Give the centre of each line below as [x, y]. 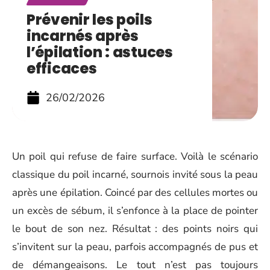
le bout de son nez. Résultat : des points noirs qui [135, 229]
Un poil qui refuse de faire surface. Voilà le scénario [135, 156]
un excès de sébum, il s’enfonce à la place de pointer [135, 211]
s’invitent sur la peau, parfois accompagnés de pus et [135, 247]
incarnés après [83, 36]
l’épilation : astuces [100, 52]
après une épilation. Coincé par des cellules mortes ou [135, 193]
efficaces [62, 68]
